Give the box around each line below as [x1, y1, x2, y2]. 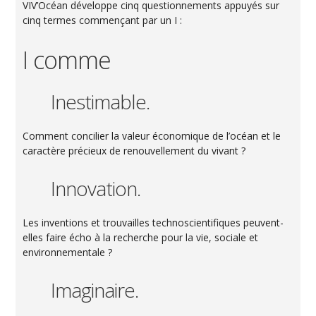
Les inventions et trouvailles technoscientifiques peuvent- [23, 215, 284, 229]
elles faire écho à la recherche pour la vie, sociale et [23, 230, 259, 244]
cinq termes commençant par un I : [23, 13, 183, 27]
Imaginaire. [51, 276, 139, 303]
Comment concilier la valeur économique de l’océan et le [23, 128, 281, 142]
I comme [23, 43, 111, 76]
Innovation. [51, 174, 141, 202]
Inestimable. [51, 87, 150, 115]
